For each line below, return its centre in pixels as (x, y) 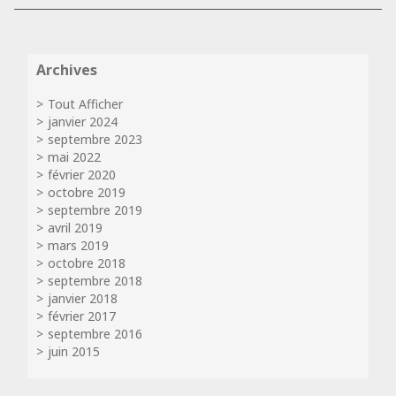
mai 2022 (74, 157)
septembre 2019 (95, 210)
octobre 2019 (87, 192)
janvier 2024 (83, 122)
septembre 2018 (95, 281)
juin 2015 (74, 351)
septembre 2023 (95, 139)
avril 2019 (75, 228)
